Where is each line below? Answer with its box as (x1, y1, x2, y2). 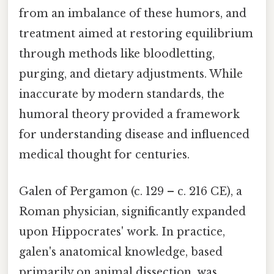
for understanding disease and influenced (19, 128, 250, 142)
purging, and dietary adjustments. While (19, 67, 243, 81)
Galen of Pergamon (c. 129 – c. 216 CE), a (19, 184, 242, 198)
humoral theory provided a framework (19, 108, 240, 122)
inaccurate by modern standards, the (19, 87, 224, 102)
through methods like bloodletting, (19, 47, 215, 61)
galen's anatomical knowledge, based (19, 245, 223, 259)
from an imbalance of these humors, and (19, 7, 246, 21)
